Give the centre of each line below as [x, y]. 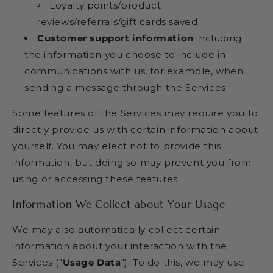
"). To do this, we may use [183, 262]
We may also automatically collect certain [116, 229]
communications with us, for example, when [134, 71]
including [218, 38]
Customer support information [115, 38]
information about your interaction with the [120, 246]
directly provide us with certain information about [136, 129]
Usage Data [92, 262]
